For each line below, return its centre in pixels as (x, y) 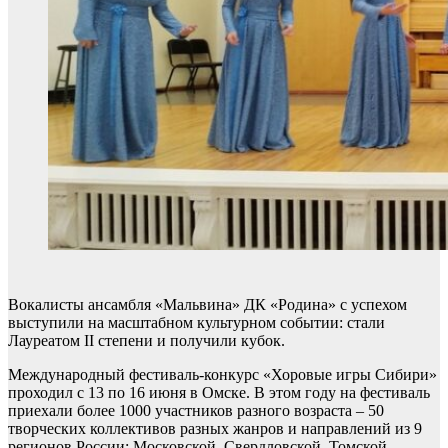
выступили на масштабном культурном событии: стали (196, 322)
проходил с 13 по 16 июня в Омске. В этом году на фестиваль (219, 392)
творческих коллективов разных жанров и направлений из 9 (215, 428)
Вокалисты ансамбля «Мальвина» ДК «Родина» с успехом (207, 304)
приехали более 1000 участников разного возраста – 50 (196, 410)
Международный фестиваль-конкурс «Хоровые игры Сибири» (222, 374)
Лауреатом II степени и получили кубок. (146, 340)
